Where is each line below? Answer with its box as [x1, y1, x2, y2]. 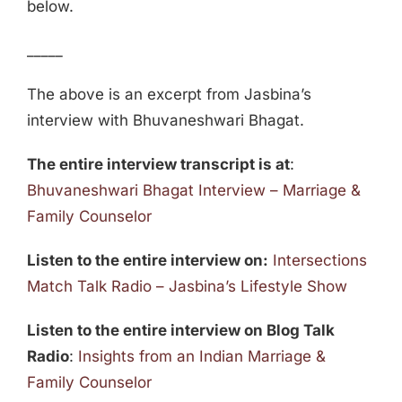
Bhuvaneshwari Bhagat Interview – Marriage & [26, 181, 361, 200]
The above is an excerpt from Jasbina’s [26, 85, 311, 104]
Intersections [272, 251, 367, 270]
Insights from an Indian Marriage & [77, 347, 326, 366]
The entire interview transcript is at [26, 155, 290, 174]
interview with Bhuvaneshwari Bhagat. [26, 111, 304, 130]
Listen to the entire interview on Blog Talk [26, 321, 335, 340]
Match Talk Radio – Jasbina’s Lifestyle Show [26, 277, 347, 296]
